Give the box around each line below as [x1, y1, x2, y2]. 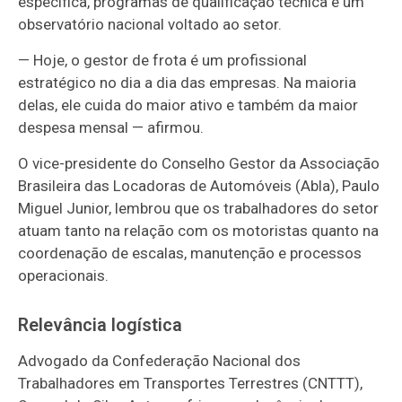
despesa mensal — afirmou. [18, 118, 205, 137]
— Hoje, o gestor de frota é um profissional [18, 51, 308, 70]
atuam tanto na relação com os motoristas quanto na [18, 222, 380, 240]
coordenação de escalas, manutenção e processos [18, 244, 363, 263]
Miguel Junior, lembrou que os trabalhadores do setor [18, 199, 380, 218]
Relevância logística [18, 315, 183, 336]
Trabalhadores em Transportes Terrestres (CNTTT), [18, 374, 363, 393]
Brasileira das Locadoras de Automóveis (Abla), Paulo [18, 177, 380, 196]
